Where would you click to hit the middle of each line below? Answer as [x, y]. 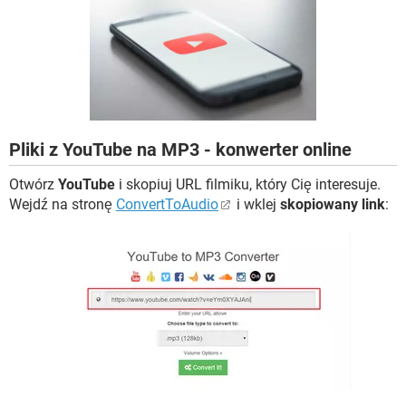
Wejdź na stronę [63, 205]
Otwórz [34, 185]
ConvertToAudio [167, 205]
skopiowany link [333, 205]
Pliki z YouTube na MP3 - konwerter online [180, 150]
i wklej [256, 205]
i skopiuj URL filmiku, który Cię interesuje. [248, 185]
